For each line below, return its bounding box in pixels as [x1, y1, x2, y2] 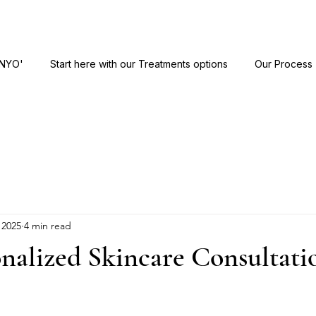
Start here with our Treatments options [50, 58, 228, 70]
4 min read [24, 219, 71, 232]
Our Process [255, 58, 312, 70]
